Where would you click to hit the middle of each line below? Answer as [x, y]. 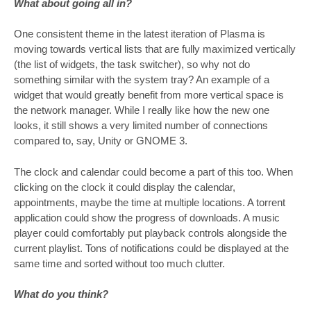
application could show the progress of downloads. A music [147, 217]
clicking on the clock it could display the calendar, [125, 187]
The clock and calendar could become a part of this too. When [153, 171]
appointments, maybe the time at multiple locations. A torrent [150, 202]
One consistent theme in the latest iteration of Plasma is [140, 34]
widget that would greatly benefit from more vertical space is [149, 95]
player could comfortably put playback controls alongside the [150, 233]
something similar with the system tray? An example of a [142, 80]
